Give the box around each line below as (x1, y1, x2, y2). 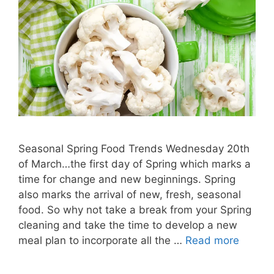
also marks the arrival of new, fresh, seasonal (18, 188, 241, 201)
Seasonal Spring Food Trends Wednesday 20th (18, 142, 250, 155)
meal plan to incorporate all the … (18, 234, 185, 246)
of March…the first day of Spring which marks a (18, 157, 251, 170)
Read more (185, 234, 239, 246)
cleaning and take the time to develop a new (18, 218, 237, 231)
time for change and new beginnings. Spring (18, 172, 235, 185)
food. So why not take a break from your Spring (18, 203, 251, 216)
